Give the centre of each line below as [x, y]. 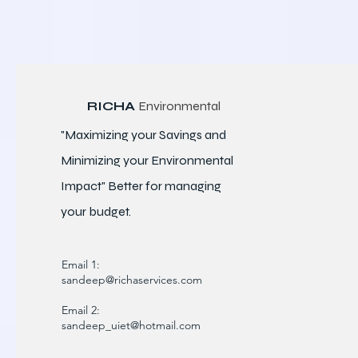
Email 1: [82, 265]
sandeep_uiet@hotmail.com [131, 326]
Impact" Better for [113, 186]
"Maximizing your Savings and [143, 135]
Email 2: [81, 310]
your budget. [96, 212]
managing [193, 186]
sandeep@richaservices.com [132, 280]
